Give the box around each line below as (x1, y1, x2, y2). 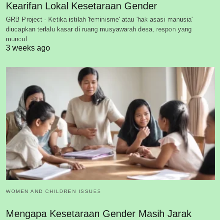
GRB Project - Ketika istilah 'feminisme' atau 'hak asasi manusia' (6, 15, 193, 23)
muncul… (6, 35, 33, 43)
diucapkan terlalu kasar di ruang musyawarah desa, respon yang (6, 25, 192, 33)
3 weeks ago (6, 43, 50, 52)
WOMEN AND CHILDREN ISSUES (6, 189, 102, 194)
